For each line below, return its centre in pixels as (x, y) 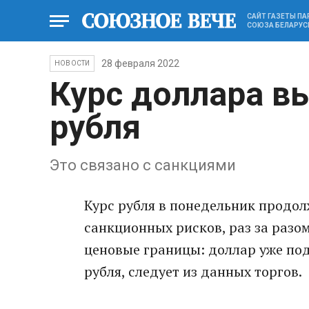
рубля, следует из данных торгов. (193, 271)
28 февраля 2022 (141, 63)
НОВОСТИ (72, 63)
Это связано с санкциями (144, 165)
